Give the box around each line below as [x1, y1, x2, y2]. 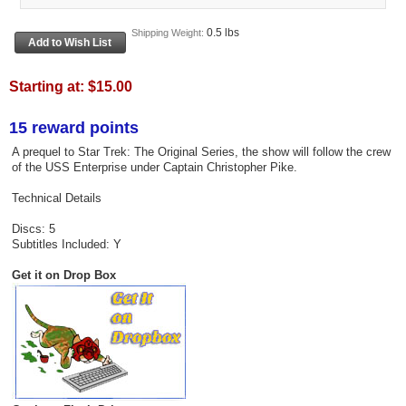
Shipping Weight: [130, 27, 207, 39]
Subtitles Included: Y [11, 237, 121, 252]
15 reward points [9, 118, 139, 137]
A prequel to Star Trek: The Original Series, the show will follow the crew [11, 145, 391, 159]
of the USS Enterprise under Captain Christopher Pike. [11, 160, 297, 175]
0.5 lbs [206, 26, 239, 40]
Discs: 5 [11, 222, 55, 237]
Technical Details [11, 191, 101, 206]
